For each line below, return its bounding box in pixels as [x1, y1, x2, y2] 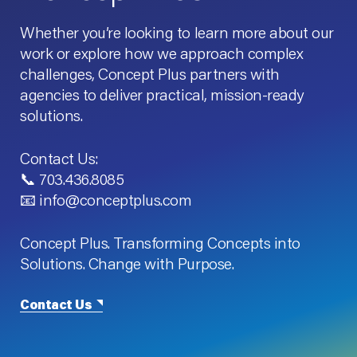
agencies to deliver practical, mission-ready [20, 84, 304, 105]
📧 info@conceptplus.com [20, 189, 192, 210]
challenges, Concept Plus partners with [20, 63, 280, 84]
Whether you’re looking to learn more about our [20, 22, 334, 43]
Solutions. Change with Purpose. [20, 253, 234, 274]
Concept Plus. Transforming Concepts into [20, 232, 300, 253]
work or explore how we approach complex [20, 42, 304, 64]
